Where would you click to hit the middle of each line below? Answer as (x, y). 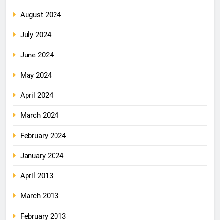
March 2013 (39, 196)
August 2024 (41, 14)
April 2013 (37, 176)
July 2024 (36, 35)
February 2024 (43, 135)
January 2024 (42, 155)
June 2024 (37, 55)
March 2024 (39, 115)
